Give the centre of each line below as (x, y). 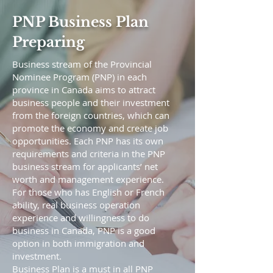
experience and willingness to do (81, 218)
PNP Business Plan (80, 22)
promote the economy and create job (90, 128)
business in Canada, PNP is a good (84, 230)
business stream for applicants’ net (85, 166)
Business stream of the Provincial (82, 64)
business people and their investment (91, 102)
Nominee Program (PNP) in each (80, 77)
